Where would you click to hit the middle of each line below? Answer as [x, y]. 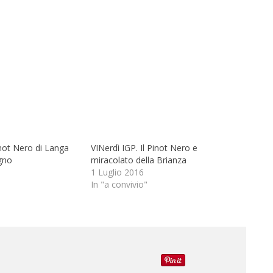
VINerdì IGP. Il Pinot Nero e [144, 148]
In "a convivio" [119, 185]
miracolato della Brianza [139, 160]
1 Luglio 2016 [117, 172]
